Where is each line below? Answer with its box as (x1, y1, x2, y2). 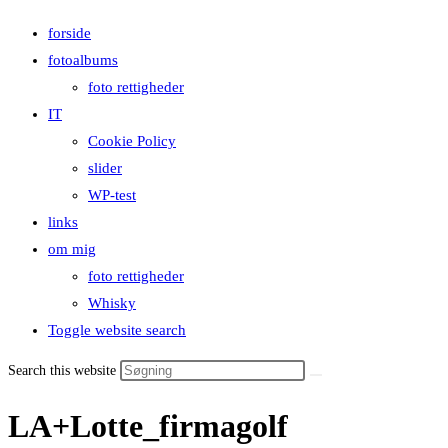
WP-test (88, 187, 136, 203)
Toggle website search (48, 322, 186, 338)
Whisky (88, 295, 136, 311)
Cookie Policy (88, 133, 176, 149)
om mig (48, 241, 96, 257)
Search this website (8, 363, 120, 378)
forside (48, 25, 91, 41)
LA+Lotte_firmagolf (8, 408, 288, 445)
